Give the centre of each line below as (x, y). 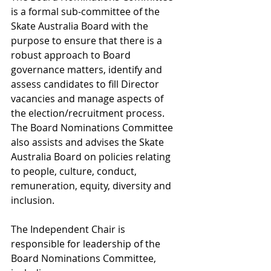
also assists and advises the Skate (89, 142)
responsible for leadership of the (87, 244)
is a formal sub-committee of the (87, 11)
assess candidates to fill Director (86, 84)
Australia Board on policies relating (92, 157)
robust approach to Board (72, 55)
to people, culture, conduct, (75, 171)
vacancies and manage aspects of (88, 99)
